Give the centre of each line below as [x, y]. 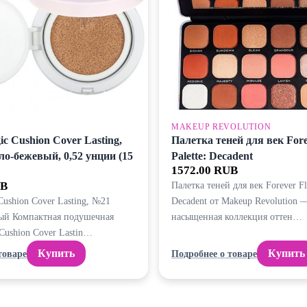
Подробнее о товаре [214, 253]
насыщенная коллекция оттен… [237, 217]
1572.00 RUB [205, 171]
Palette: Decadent [212, 156]
